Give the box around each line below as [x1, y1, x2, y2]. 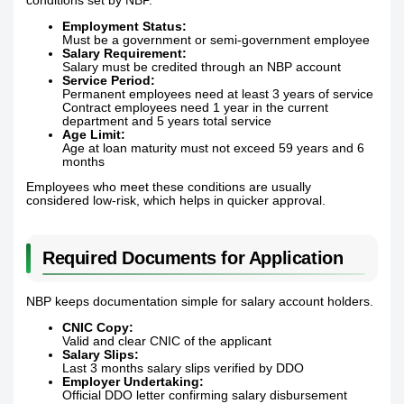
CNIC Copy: [62, 320, 134, 335]
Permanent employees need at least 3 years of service [62, 87, 374, 101]
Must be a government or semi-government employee [62, 32, 371, 47]
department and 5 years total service [62, 114, 272, 128]
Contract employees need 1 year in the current [62, 100, 329, 115]
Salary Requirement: [62, 46, 188, 60]
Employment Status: [62, 19, 188, 33]
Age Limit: [62, 127, 126, 142]
